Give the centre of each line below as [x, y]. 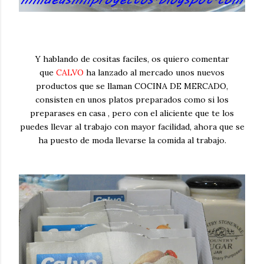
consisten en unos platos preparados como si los [132, 99]
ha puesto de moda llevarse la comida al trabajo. [132, 140]
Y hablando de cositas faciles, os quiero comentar [132, 59]
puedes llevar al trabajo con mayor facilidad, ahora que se [132, 126]
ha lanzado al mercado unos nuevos [154, 72]
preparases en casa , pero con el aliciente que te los [132, 113]
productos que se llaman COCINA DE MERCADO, [132, 86]
